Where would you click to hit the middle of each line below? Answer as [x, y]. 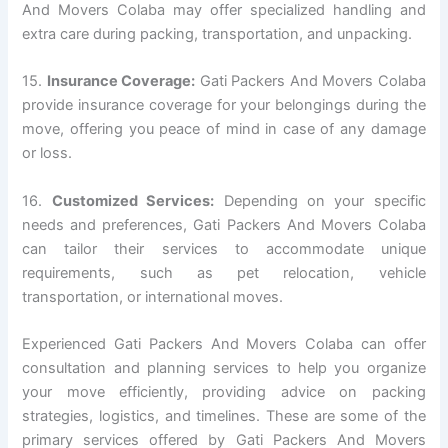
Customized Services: [133, 200]
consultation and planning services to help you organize [224, 367]
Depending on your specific [320, 200]
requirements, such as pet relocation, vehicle [224, 272]
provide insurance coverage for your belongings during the [224, 105]
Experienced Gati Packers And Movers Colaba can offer [224, 343]
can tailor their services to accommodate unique [224, 248]
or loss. [47, 153]
